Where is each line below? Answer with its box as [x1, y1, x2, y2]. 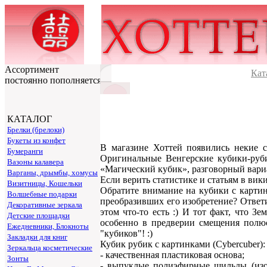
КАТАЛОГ [7, 114, 52, 124]
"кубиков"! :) [100, 228, 153, 238]
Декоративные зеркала [7, 200, 82, 209]
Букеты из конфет [7, 136, 66, 145]
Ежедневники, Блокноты [7, 222, 89, 231]
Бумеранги [7, 147, 43, 156]
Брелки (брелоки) [7, 125, 64, 134]
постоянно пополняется [5, 75, 101, 85]
